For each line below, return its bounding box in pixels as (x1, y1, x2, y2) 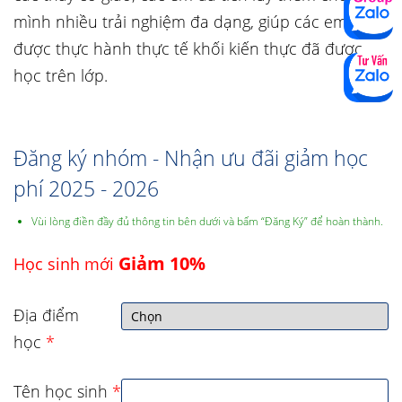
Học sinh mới (13, 253, 118, 275)
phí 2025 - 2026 (13, 174, 159, 203)
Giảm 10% (118, 251, 205, 275)
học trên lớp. (13, 65, 108, 86)
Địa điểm (13, 304, 79, 326)
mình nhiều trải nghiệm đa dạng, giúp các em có (13, 11, 370, 32)
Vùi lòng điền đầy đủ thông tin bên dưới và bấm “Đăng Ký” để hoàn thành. (31, 214, 383, 229)
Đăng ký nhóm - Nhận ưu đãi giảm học (13, 144, 368, 172)
